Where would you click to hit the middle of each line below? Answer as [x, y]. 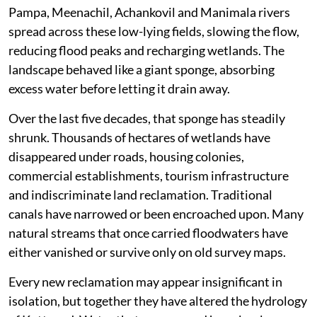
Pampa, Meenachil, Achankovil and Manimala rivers [149, 12]
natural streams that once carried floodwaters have [148, 233]
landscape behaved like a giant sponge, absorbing [142, 70]
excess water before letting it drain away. [119, 89]
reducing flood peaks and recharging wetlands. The [146, 51]
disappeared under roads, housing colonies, [126, 157]
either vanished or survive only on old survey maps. [147, 252]
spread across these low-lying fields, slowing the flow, [154, 31]
